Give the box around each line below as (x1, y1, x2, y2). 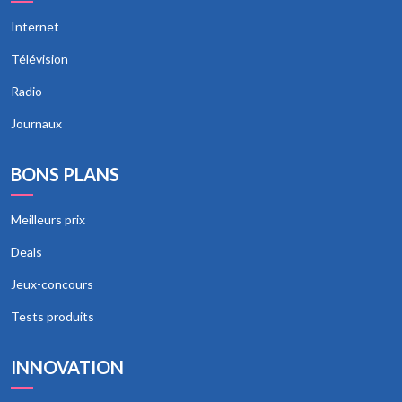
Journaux (11, 116, 62, 131)
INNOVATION (11, 356, 124, 378)
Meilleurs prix (11, 212, 85, 227)
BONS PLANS (11, 163, 119, 185)
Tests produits (11, 309, 94, 324)
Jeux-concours (11, 276, 93, 292)
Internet (11, 19, 59, 34)
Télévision (11, 51, 68, 66)
